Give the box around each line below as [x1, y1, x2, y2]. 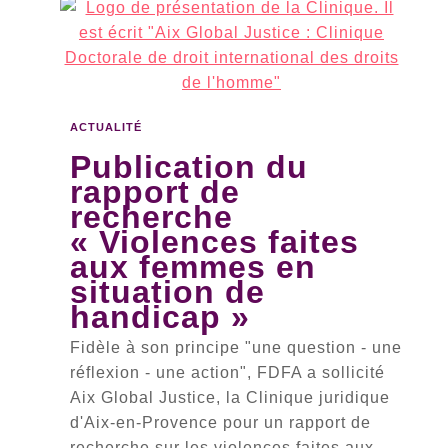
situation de [70, 274, 265, 310]
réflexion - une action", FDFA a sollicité [70, 364, 385, 381]
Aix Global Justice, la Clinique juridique [70, 389, 390, 406]
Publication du [70, 149, 308, 185]
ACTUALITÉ [70, 121, 142, 133]
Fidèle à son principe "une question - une [70, 339, 402, 356]
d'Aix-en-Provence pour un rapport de [70, 414, 371, 431]
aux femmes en [70, 249, 316, 285]
